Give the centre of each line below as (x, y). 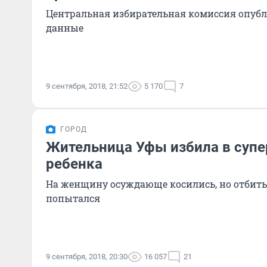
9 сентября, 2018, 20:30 (87, 257)
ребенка (74, 164)
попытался (73, 198)
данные (65, 28)
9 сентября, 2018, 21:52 (87, 86)
